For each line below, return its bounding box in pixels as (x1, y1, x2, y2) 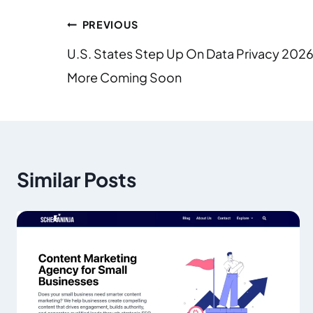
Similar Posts (17, 167, 136, 192)
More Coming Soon (67, 69, 182, 86)
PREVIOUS (82, 18, 138, 31)
